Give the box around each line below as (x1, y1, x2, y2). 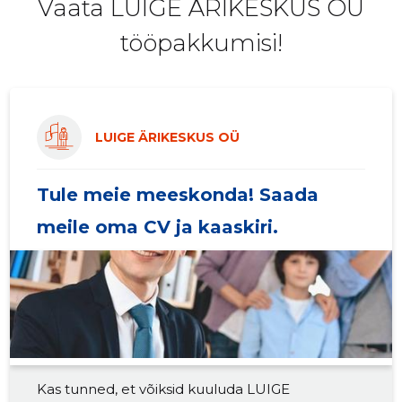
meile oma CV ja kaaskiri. (37, 216, 279, 239)
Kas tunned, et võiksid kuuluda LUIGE (37, 380, 291, 398)
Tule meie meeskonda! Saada (37, 184, 319, 206)
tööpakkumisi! (119, 29, 283, 58)
